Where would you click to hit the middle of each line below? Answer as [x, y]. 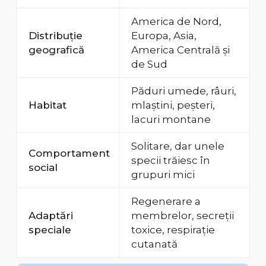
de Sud [149, 64]
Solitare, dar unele [178, 146]
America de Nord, [176, 22]
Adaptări [50, 216]
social [43, 168]
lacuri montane [171, 120]
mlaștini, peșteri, [173, 105]
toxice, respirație [173, 230]
